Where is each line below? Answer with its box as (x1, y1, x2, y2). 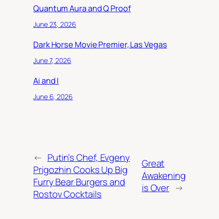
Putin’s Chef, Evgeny (47, 151, 130, 164)
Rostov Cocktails (33, 187, 102, 200)
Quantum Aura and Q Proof (33, 3, 131, 14)
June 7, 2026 (33, 55, 71, 65)
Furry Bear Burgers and (33, 175, 125, 188)
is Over (141, 181, 170, 195)
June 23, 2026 (33, 19, 76, 29)
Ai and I (33, 75, 59, 87)
